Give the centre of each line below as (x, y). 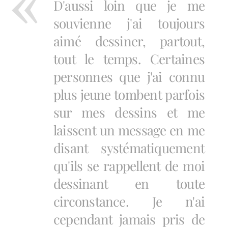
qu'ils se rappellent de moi (129, 166)
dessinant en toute (129, 183)
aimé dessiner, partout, (129, 41)
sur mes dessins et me (129, 112)
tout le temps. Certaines (129, 59)
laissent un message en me (129, 130)
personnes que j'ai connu (129, 77)
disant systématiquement (129, 148)
